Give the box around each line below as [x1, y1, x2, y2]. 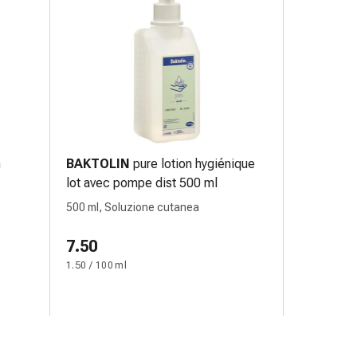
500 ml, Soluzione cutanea [66, 201, 199, 214]
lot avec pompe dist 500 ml [66, 175, 218, 190]
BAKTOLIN [66, 156, 130, 171]
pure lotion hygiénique [133, 156, 255, 171]
